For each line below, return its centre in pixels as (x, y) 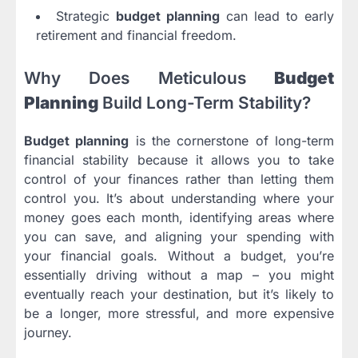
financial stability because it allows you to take (179, 160)
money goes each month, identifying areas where (179, 218)
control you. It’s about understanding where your (179, 199)
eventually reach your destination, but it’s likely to (179, 294)
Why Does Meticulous (149, 78)
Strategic (86, 16)
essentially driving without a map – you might (179, 275)
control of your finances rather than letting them (179, 179)
